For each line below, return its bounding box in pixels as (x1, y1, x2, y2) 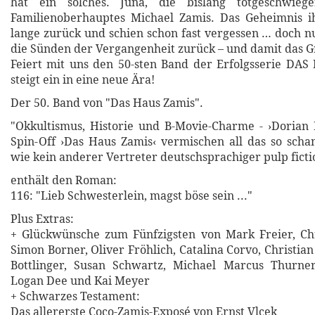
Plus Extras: (11, 212, 74, 227)
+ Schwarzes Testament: (11, 289, 140, 304)
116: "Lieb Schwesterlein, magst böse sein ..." (11, 188, 252, 204)
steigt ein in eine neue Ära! (11, 72, 155, 88)
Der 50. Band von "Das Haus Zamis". (11, 96, 203, 111)
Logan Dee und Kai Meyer (11, 274, 150, 289)
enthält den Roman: (11, 173, 117, 188)
